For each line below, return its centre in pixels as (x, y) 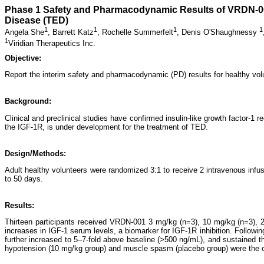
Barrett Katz (73, 32)
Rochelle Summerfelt (138, 32)
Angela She (24, 32)
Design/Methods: (35, 153)
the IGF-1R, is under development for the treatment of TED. (106, 127)
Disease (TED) (37, 20)
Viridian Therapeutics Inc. (52, 43)
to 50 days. (24, 179)
